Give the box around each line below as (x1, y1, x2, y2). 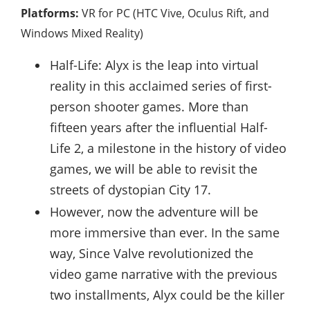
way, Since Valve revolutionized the (50, 244, 253, 262)
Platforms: (21, 5, 79, 21)
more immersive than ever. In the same (50, 224, 280, 241)
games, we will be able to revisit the (50, 160, 257, 177)
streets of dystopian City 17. (50, 181, 211, 198)
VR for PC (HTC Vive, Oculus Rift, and (79, 5, 269, 21)
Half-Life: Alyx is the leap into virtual (50, 56, 259, 73)
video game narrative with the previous (50, 265, 277, 282)
